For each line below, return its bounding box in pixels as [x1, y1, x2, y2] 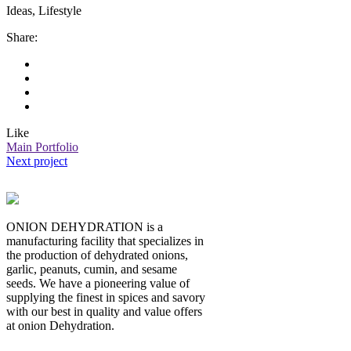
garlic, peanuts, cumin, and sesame [6, 262, 177, 276]
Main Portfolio [6, 139, 78, 154]
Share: [6, 30, 38, 44]
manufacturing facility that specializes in [6, 233, 204, 248]
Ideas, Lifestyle [6, 3, 81, 17]
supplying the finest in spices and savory [6, 290, 205, 304]
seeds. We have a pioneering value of [6, 276, 190, 290]
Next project [6, 154, 67, 168]
